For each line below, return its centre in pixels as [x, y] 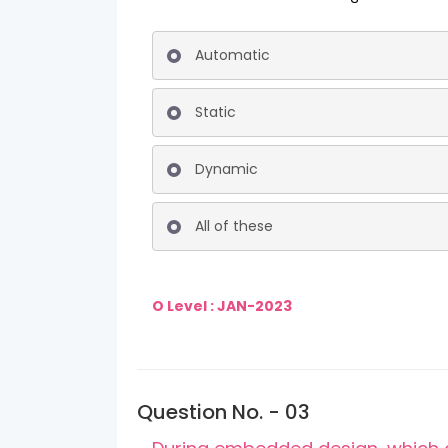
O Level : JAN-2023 [223, 306]
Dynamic [226, 169]
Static [215, 112]
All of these [234, 226]
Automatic [232, 55]
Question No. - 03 [223, 412]
